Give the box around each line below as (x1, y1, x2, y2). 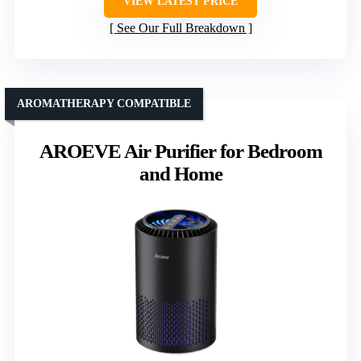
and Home (139, 163, 222, 185)
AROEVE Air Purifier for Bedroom (39, 140, 322, 163)
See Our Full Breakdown (116, 21, 245, 35)
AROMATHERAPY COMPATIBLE (17, 98, 191, 110)
